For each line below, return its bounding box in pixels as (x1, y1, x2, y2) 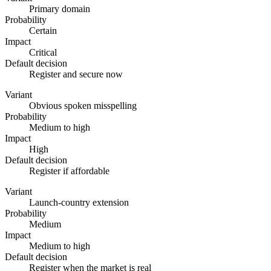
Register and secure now (29, 69, 123, 80)
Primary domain (29, 4, 90, 15)
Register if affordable (29, 166, 109, 177)
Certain (29, 25, 57, 36)
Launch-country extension (29, 197, 129, 208)
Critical (29, 47, 57, 58)
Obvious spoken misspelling (29, 100, 137, 111)
